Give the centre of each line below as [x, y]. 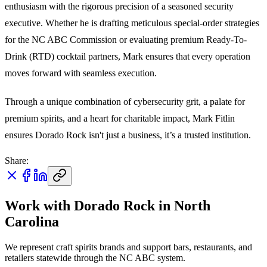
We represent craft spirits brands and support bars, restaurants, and [128, 247]
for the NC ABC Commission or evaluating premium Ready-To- [126, 39]
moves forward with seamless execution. [81, 73]
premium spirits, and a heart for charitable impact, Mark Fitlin [120, 118]
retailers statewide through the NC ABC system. [95, 257]
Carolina [32, 221]
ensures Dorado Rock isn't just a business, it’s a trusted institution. [128, 135]
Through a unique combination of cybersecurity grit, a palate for [125, 101]
